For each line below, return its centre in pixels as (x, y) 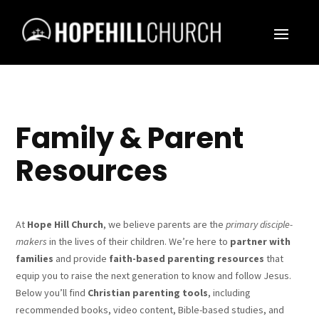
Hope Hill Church (66, 224)
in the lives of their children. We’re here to (139, 241)
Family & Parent (130, 138)
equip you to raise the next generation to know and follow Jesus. (154, 276)
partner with (261, 241)
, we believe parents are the (165, 224)
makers (32, 241)
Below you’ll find (52, 293)
